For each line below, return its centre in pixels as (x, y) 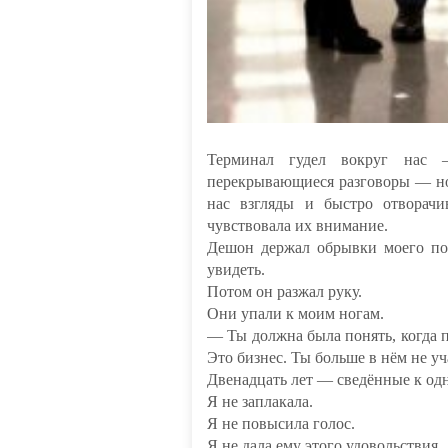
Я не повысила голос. (281, 423)
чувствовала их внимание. (297, 225)
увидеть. (236, 269)
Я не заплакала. (260, 401)
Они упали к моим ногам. (295, 313)
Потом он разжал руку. (284, 291)
